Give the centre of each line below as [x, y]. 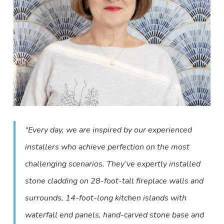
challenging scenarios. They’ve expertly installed [113, 164]
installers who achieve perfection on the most [107, 147]
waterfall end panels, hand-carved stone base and [115, 215]
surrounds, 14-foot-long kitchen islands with [106, 198]
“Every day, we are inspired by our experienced [109, 130]
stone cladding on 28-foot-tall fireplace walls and [114, 181]
